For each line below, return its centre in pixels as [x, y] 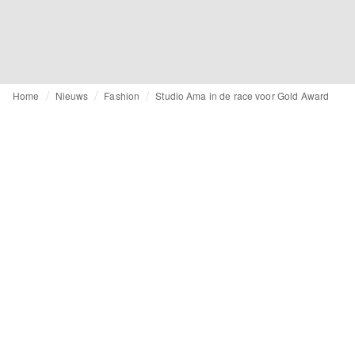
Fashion [122, 95]
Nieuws [72, 95]
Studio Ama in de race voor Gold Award [242, 95]
